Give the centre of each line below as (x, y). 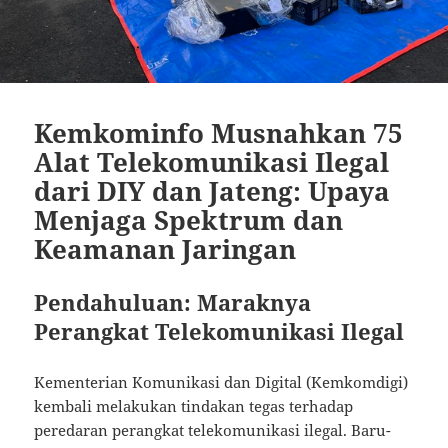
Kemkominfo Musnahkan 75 (219, 132)
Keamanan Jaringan (165, 248)
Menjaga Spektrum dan (189, 219)
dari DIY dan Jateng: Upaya (212, 190)
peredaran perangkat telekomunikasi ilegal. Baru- (213, 429)
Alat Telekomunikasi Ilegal (212, 161)
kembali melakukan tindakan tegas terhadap (194, 405)
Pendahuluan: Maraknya (173, 301)
